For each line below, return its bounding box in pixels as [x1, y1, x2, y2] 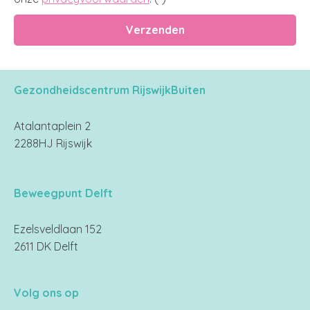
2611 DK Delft [14, 239, 78, 253]
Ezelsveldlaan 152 [14, 221, 102, 236]
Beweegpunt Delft [14, 185, 113, 200]
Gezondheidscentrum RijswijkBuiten [14, 82, 206, 97]
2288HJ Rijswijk [14, 136, 92, 150]
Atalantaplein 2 [14, 118, 91, 133]
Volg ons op [14, 285, 79, 300]
